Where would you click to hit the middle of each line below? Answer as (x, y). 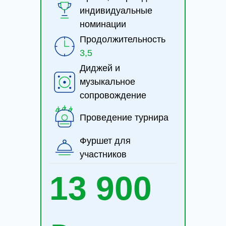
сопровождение (113, 95)
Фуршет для (105, 141)
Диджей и (100, 68)
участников (103, 154)
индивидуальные (116, 11)
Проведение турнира (124, 117)
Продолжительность (123, 39)
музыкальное (107, 82)
